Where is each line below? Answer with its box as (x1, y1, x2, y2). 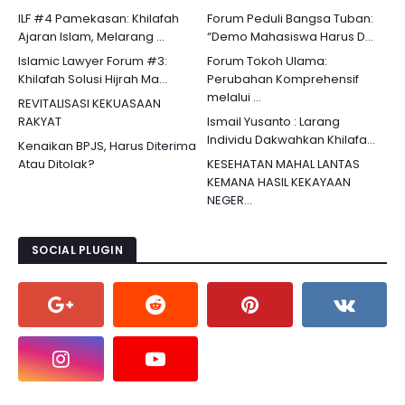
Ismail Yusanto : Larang (207, 113, 340, 130)
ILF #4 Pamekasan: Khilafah (18, 10, 179, 27)
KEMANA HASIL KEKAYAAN (207, 174, 351, 191)
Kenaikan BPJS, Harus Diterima (18, 137, 196, 155)
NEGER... (207, 192, 252, 209)
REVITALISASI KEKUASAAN (18, 95, 161, 112)
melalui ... (207, 89, 261, 106)
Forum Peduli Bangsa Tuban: (207, 10, 373, 27)
